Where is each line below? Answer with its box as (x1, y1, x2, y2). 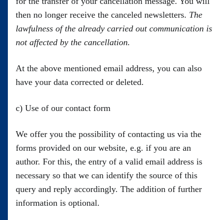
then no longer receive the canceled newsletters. (16, 10, 189, 20)
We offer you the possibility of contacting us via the (16, 129, 201, 139)
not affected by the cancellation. (16, 37, 133, 47)
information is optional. (16, 198, 100, 208)
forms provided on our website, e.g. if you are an (16, 143, 191, 153)
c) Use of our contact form (16, 103, 110, 113)
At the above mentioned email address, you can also (16, 63, 202, 73)
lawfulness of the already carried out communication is (16, 24, 212, 33)
